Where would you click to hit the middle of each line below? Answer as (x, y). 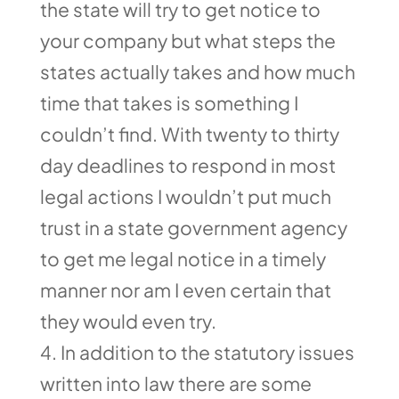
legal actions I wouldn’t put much (185, 196)
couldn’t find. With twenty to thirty (189, 134)
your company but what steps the (187, 41)
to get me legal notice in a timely (183, 259)
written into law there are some (175, 383)
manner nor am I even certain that (185, 290)
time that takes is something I (169, 103)
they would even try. (128, 321)
